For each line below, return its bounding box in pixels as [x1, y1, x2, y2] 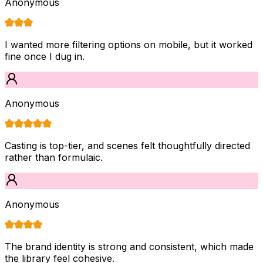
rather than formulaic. [5, 151, 103, 163]
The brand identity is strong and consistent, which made [5, 240, 254, 252]
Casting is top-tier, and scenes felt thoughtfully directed [5, 139, 250, 151]
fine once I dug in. [5, 50, 85, 62]
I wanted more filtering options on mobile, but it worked [5, 38, 252, 50]
